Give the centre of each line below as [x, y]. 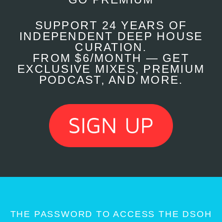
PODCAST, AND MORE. [111, 80]
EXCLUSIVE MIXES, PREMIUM [111, 69]
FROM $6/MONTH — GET [111, 58]
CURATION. [111, 48]
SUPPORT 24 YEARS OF [111, 26]
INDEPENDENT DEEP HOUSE [111, 37]
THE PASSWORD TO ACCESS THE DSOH [111, 214]
